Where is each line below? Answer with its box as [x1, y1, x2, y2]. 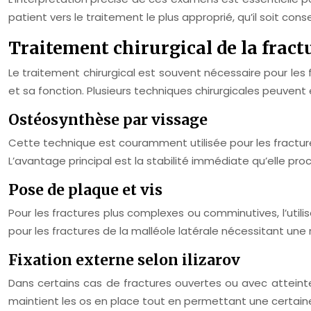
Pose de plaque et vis [8, 180, 162, 199]
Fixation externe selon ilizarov [8, 251, 240, 269]
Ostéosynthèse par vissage [8, 110, 208, 129]
